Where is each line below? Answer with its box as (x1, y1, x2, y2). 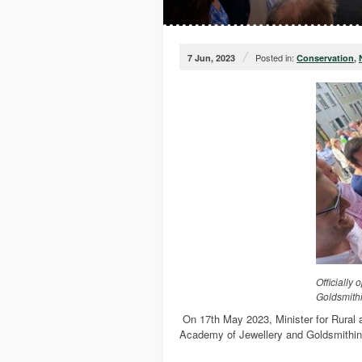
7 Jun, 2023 (187, 52, 235, 65)
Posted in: (253, 51, 297, 65)
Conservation (297, 52, 354, 65)
